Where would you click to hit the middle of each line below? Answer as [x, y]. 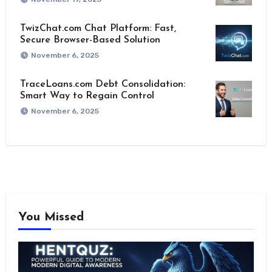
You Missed [51, 218]
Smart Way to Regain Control [87, 96]
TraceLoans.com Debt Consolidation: [102, 85]
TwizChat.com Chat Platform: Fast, [98, 29]
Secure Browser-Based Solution [90, 40]
